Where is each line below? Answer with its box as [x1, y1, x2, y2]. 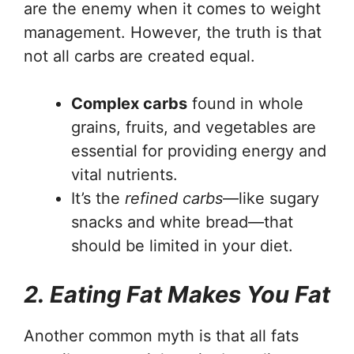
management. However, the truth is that [24, 23, 322, 43]
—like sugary [223, 189, 319, 209]
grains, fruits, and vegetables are [71, 118, 316, 137]
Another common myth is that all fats [24, 326, 299, 346]
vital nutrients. [71, 165, 178, 185]
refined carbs [125, 189, 223, 209]
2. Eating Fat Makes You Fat [24, 281, 330, 309]
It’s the [71, 189, 125, 209]
